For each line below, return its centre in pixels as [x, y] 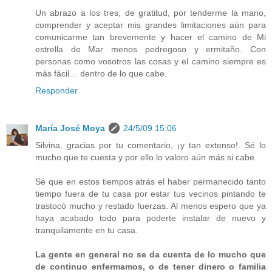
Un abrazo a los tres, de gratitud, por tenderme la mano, [151, 12]
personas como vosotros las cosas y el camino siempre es [151, 61]
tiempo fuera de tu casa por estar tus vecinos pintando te [151, 193]
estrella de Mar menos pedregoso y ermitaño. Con [151, 49]
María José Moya [70, 128]
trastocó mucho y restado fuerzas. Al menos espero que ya [151, 206]
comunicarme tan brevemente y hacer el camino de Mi [151, 37]
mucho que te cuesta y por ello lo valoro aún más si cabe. [146, 157]
